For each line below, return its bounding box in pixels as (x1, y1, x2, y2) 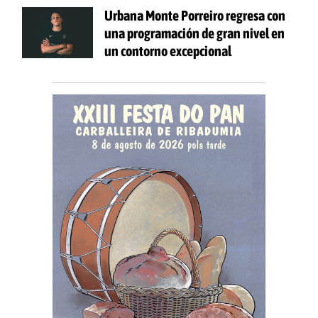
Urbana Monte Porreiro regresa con (104, 6, 285, 23)
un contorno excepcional (104, 42, 231, 59)
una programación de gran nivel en (104, 24, 285, 41)
